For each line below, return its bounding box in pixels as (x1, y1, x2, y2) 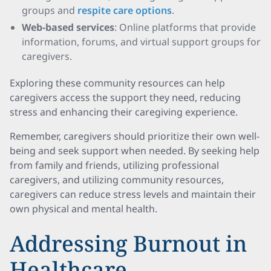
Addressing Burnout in (10, 229, 247, 258)
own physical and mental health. (10, 202, 157, 215)
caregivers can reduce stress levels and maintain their (10, 188, 256, 201)
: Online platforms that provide (114, 21, 256, 34)
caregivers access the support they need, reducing (10, 91, 241, 104)
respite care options (77, 4, 172, 17)
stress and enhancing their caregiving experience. (10, 105, 238, 119)
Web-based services (22, 21, 114, 34)
